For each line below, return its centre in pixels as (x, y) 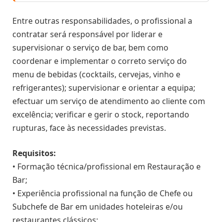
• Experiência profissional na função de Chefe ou (103, 194)
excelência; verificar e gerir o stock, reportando (101, 114)
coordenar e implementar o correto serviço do (100, 61)
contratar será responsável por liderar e (87, 34)
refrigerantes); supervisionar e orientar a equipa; (104, 87)
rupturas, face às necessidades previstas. (89, 128)
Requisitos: (34, 153)
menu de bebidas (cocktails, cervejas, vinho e (96, 74)
